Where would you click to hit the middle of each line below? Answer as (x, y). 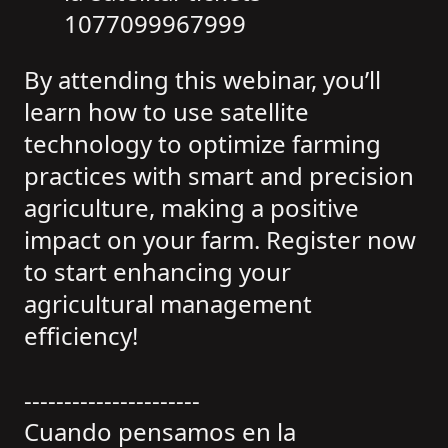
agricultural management (168, 304)
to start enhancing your (157, 272)
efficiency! (81, 336)
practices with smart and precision (219, 176)
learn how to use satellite (166, 112)
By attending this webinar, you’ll (202, 80)
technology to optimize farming (202, 144)
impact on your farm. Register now (220, 240)
